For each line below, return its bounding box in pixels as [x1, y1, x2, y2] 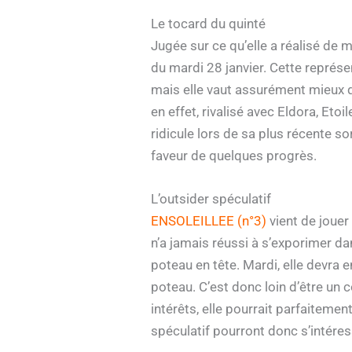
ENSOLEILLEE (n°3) [151, 213, 266, 229]
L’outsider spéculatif [151, 191, 271, 207]
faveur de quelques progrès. [151, 148, 317, 164]
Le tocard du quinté [151, 16, 266, 32]
